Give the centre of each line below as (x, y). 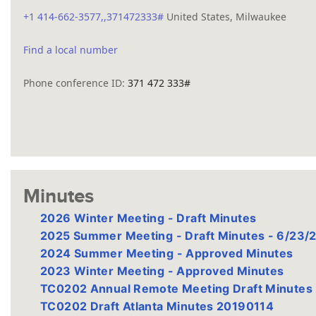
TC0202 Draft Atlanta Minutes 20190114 (157, 306)
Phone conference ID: (75, 83)
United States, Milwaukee (226, 17)
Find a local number (71, 50)
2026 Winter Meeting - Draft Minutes (148, 218)
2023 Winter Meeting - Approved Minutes (162, 271)
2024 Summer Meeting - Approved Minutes (167, 253)
